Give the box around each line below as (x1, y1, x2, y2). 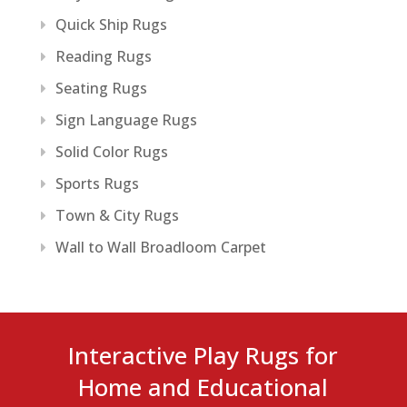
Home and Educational (78, 371, 329, 403)
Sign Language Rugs (55, 109, 197, 130)
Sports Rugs (55, 173, 139, 194)
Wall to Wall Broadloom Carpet (55, 236, 266, 257)
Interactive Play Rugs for (68, 339, 339, 372)
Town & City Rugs (55, 204, 179, 225)
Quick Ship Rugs (55, 14, 167, 35)
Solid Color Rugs (55, 141, 168, 162)
